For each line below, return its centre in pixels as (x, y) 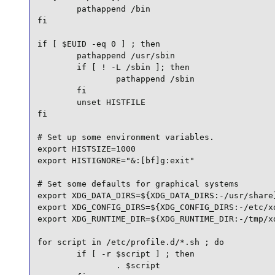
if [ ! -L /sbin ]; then (113, 67)
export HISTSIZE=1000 (86, 149)
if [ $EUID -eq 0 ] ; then (99, 44)
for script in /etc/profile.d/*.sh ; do (130, 242)
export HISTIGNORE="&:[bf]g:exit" (116, 160)
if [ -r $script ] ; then (116, 254)
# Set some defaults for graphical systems (138, 184)
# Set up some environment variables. (126, 137)
